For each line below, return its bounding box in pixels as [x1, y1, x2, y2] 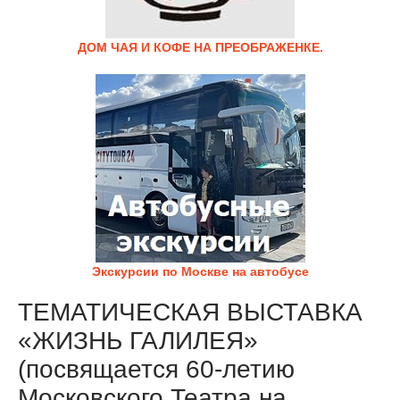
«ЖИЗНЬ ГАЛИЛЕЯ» [18, 327, 258, 354]
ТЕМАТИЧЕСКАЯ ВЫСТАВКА [18, 298, 362, 326]
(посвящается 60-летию [18, 355, 295, 383]
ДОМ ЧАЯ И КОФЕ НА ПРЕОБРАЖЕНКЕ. [77, 40, 323, 54]
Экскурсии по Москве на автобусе [91, 264, 309, 279]
